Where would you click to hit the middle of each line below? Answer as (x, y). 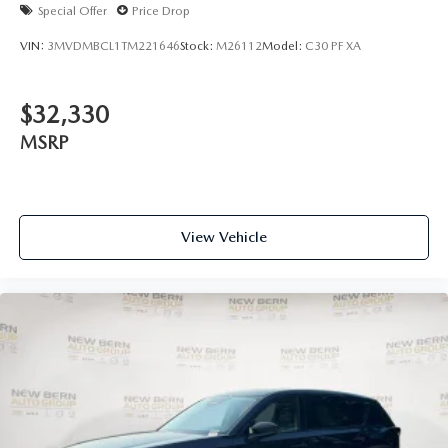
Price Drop (161, 10)
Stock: (198, 45)
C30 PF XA (333, 45)
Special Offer (72, 10)
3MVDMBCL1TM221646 (113, 45)
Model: (283, 45)
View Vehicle (224, 236)
